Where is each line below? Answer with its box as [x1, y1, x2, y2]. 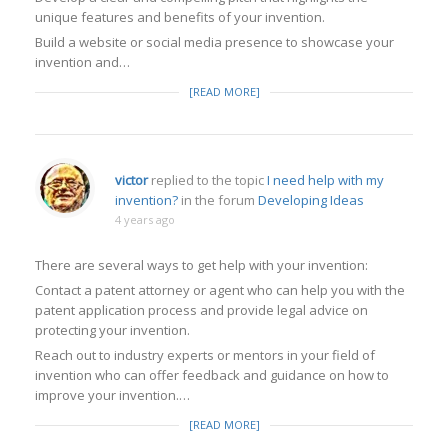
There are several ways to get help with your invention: [35, 256, 368, 274]
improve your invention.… [35, 386, 190, 404]
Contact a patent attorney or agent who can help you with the [35, 281, 405, 299]
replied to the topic [148, 171, 267, 189]
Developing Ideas [258, 191, 364, 209]
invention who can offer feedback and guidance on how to [35, 366, 389, 384]
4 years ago [115, 212, 175, 227]
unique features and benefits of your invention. [35, 8, 325, 26]
